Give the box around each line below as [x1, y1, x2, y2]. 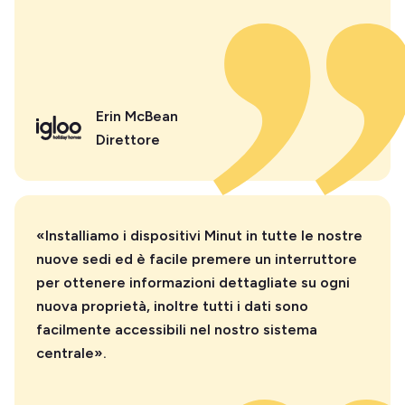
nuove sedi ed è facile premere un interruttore [36, 250, 357, 268]
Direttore [96, 130, 160, 148]
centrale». [36, 344, 107, 362]
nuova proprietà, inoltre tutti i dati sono [36, 297, 308, 315]
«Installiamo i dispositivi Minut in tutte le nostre [36, 226, 363, 244]
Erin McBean [96, 107, 178, 125]
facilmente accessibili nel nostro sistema [36, 320, 317, 338]
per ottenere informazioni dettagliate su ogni [36, 273, 350, 291]
